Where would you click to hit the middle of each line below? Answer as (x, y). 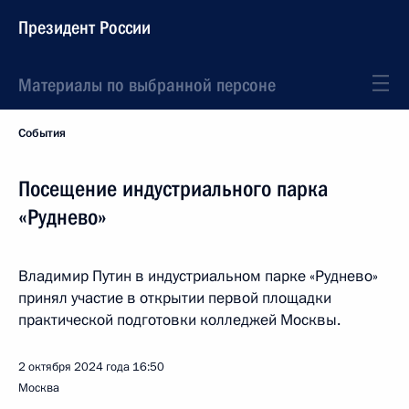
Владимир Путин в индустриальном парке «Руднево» (198, 276)
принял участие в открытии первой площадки (175, 298)
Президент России (84, 27)
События (42, 133)
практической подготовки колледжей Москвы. (179, 320)
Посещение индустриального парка (173, 189)
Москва (39, 388)
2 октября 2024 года (74, 367)
